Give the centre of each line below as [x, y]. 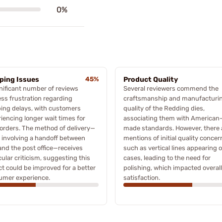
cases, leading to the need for [167, 158]
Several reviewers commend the [171, 88]
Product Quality [151, 79]
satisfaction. [142, 177]
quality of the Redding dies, [164, 108]
